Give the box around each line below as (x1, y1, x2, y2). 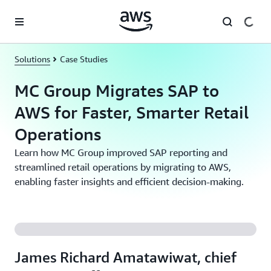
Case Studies (60, 54, 108, 64)
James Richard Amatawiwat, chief (15, 249, 237, 266)
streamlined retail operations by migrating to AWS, (15, 161, 231, 173)
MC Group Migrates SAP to (15, 80, 219, 100)
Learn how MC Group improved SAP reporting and (15, 146, 227, 158)
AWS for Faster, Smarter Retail (15, 102, 249, 122)
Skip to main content (5, 7, 83, 17)
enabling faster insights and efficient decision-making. (15, 175, 244, 188)
